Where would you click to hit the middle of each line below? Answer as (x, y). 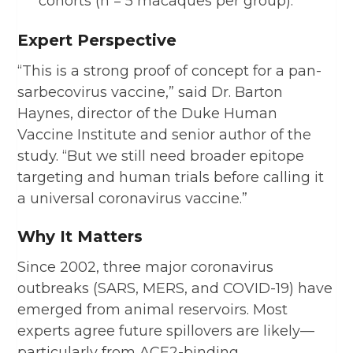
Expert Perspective (97, 40)
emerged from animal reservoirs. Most (153, 309)
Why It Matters (80, 236)
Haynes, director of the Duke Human (148, 113)
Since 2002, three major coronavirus (146, 267)
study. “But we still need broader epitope (161, 156)
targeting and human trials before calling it (171, 177)
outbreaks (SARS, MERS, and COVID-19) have (175, 288)
